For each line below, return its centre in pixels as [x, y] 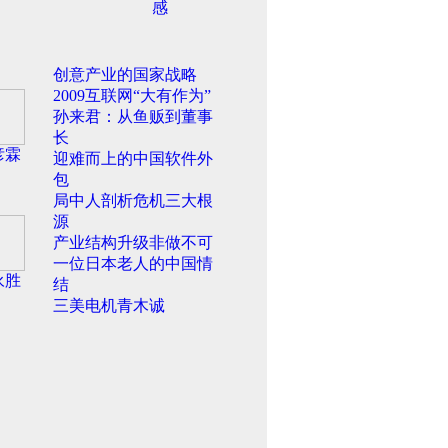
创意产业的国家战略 [125, 74]
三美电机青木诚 [109, 305]
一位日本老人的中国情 [133, 263]
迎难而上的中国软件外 [133, 158]
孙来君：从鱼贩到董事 [133, 116]
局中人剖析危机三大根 [133, 200]
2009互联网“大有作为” [132, 95]
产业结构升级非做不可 [133, 242]
